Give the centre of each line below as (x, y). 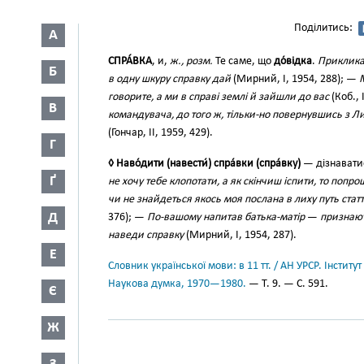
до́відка (293, 61)
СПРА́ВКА (130, 61)
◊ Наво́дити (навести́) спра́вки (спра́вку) (204, 164)
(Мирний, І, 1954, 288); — (295, 79)
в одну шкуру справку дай (169, 79)
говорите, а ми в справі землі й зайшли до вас (219, 97)
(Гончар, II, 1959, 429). (160, 133)
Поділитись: (323, 28)
